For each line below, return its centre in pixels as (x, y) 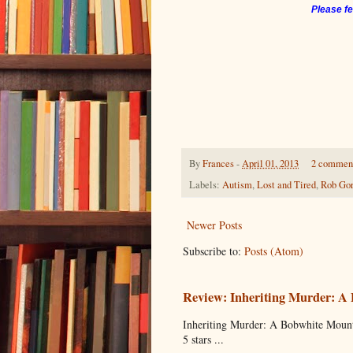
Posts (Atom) (274, 251)
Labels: (206, 185)
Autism (237, 185)
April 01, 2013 (270, 163)
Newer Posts (214, 225)
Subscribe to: (214, 251)
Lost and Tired (286, 185)
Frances (218, 163)
